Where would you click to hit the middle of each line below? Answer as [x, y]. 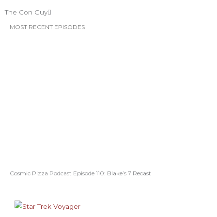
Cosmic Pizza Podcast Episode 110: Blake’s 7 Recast [80, 173]
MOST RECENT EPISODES [47, 27]
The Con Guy [26, 12]
